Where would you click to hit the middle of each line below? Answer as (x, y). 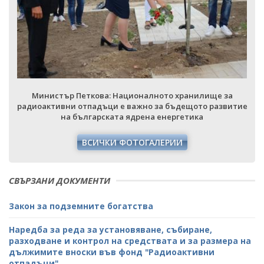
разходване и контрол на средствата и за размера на (130, 240)
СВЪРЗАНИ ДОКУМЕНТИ (60, 180)
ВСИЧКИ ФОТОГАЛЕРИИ (132, 142)
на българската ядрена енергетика (132, 116)
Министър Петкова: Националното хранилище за (132, 95)
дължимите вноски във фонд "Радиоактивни (112, 252)
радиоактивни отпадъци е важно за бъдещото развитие (132, 106)
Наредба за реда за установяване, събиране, (110, 229)
